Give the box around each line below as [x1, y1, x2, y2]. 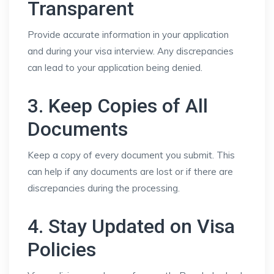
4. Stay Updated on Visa [28, 215, 235, 238]
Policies [28, 238, 96, 261]
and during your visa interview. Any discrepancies [28, 45, 234, 57]
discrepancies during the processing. [28, 182, 180, 194]
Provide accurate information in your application [28, 29, 229, 40]
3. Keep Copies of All [28, 94, 208, 117]
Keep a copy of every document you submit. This [28, 149, 235, 161]
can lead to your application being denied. [28, 62, 202, 73]
